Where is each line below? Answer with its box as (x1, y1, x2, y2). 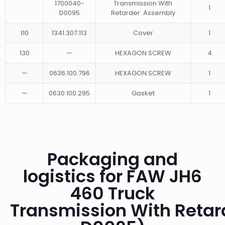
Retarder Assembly (110, 8, 175, 18)
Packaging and (47, 147, 178, 171)
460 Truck (70, 181, 155, 205)
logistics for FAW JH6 (23, 164, 202, 188)
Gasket (131, 88, 155, 98)
